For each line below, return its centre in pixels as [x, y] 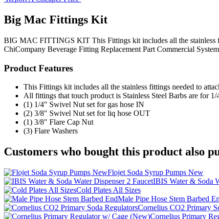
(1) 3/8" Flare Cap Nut [58, 122]
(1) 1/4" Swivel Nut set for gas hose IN [84, 105]
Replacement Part [128, 49]
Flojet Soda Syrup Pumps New [155, 173]
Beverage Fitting [73, 49]
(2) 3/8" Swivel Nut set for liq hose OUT [87, 113]
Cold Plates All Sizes [109, 190]
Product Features [38, 68]
